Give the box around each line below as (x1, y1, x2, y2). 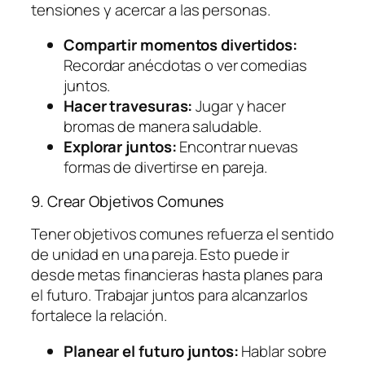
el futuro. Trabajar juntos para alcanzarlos (31, 284, 308, 306)
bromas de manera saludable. (64, 116, 262, 138)
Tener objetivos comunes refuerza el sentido (31, 223, 334, 245)
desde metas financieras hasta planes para (31, 264, 323, 286)
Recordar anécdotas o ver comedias (64, 55, 307, 77)
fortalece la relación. (31, 305, 167, 327)
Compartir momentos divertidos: (64, 34, 297, 56)
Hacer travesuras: (64, 95, 193, 117)
